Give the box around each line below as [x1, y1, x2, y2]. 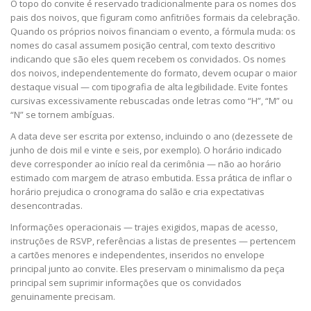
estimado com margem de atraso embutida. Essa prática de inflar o [10, 171, 292, 184]
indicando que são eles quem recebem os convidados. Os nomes [10, 52, 286, 65]
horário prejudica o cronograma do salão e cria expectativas [10, 185, 264, 198]
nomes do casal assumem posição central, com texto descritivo [10, 38, 276, 51]
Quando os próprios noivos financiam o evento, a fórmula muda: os [10, 24, 296, 37]
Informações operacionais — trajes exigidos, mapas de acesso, [10, 220, 278, 233]
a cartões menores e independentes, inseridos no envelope [10, 248, 264, 261]
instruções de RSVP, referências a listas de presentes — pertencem [10, 234, 296, 247]
